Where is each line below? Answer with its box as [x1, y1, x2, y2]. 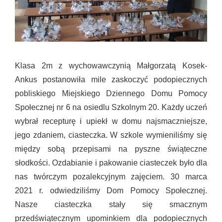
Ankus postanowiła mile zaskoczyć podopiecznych [15, 75, 207, 84]
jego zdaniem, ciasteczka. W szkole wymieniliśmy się [15, 131, 207, 140]
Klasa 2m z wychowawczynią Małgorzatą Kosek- [15, 61, 207, 70]
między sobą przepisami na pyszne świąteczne [15, 145, 207, 154]
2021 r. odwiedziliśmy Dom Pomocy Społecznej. [15, 186, 207, 195]
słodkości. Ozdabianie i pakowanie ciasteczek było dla [15, 159, 207, 167]
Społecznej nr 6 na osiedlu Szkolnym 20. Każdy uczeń [15, 103, 207, 112]
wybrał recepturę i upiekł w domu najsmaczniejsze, [15, 117, 207, 126]
